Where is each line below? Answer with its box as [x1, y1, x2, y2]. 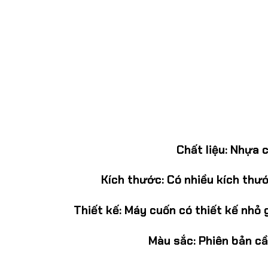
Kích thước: [101, 172, 164, 188]
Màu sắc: [148, 233, 196, 248]
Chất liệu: [176, 142, 227, 157]
